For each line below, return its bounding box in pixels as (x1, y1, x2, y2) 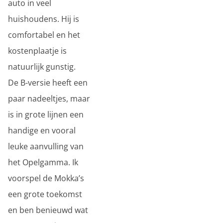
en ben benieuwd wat (8, 205, 88, 216)
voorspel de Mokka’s (8, 173, 84, 184)
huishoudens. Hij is (8, 13, 79, 24)
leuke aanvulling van (8, 141, 84, 152)
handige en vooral (8, 125, 76, 136)
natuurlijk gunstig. (8, 61, 76, 72)
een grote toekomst (8, 189, 82, 200)
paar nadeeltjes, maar (8, 93, 90, 104)
